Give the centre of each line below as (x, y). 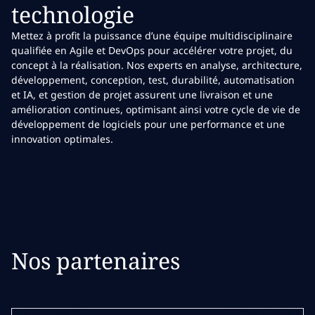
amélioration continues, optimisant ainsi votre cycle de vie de (156, 109)
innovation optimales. (62, 139)
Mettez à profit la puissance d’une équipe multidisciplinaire (152, 35)
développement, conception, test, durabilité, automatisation (153, 79)
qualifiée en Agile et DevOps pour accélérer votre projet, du (152, 50)
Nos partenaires (96, 260)
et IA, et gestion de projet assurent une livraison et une (142, 94)
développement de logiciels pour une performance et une (148, 124)
